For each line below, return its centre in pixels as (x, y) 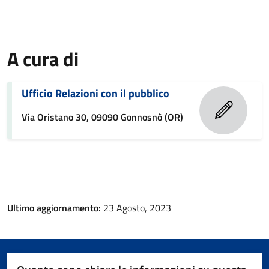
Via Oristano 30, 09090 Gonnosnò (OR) (102, 117)
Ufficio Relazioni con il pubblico (95, 93)
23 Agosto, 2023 (137, 208)
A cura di (43, 59)
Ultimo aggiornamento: (55, 208)
